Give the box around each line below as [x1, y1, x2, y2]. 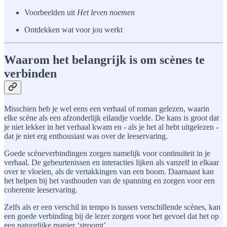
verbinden [4, 67, 57, 81]
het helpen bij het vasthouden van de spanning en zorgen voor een [4, 176, 215, 185]
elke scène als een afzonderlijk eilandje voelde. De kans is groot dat [4, 113, 219, 123]
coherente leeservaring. [4, 185, 78, 195]
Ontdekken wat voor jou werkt [24, 25, 123, 34]
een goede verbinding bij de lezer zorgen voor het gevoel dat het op [4, 212, 219, 221]
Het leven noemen [77, 8, 135, 17]
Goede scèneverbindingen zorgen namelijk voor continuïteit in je [4, 149, 210, 158]
